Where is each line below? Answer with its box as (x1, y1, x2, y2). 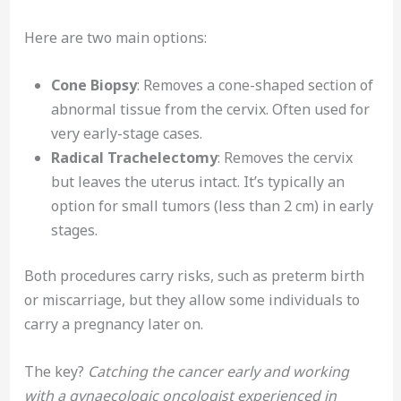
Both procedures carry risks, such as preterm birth (23, 265, 364, 286)
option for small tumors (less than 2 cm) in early (50, 195, 373, 216)
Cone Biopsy (50, 74, 137, 95)
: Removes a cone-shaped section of (136, 74, 373, 95)
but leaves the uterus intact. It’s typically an (50, 171, 345, 192)
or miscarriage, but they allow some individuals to (23, 289, 360, 310)
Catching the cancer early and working (87, 361, 349, 381)
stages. (50, 219, 98, 240)
